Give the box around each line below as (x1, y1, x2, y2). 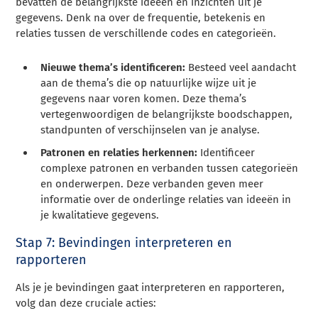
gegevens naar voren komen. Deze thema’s (40, 92, 247, 105)
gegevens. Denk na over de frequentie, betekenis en (16, 11, 266, 24)
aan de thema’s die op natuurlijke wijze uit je (40, 76, 257, 89)
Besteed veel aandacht (188, 60, 297, 74)
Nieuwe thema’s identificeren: (40, 60, 189, 74)
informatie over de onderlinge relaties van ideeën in (40, 192, 292, 206)
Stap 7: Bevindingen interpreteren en (16, 234, 233, 251)
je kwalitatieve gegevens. (40, 208, 160, 221)
